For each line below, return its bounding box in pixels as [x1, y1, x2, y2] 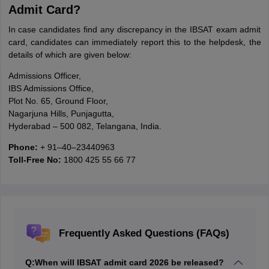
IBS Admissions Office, [8, 83, 94, 93]
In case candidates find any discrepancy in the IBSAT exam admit [8, 25, 261, 34]
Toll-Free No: [8, 155, 64, 165]
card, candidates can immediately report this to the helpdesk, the [8, 37, 261, 47]
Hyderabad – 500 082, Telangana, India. [8, 121, 162, 131]
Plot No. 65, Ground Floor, [8, 96, 108, 106]
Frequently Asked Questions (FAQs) [58, 228, 229, 239]
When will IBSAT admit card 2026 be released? [34, 258, 224, 267]
